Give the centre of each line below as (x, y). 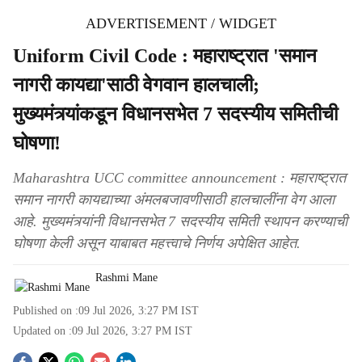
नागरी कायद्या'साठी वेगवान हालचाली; (136, 85)
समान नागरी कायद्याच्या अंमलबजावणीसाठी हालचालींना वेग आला (174, 200)
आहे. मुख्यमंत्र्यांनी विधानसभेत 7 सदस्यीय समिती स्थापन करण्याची (180, 221)
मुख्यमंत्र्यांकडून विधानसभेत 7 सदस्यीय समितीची (175, 114)
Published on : (46, 311)
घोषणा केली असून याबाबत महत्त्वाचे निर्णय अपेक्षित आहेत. (157, 243)
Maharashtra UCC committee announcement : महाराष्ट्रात (179, 178)
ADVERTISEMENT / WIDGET (181, 23)
